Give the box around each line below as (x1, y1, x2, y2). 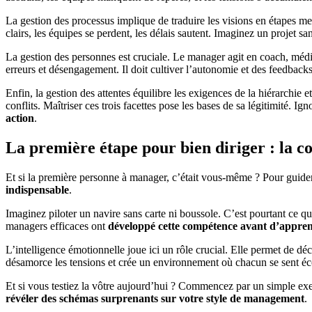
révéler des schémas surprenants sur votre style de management (6, 292, 304, 305)
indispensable (6, 184, 69, 196)
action (6, 112, 34, 125)
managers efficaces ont (6, 220, 108, 233)
